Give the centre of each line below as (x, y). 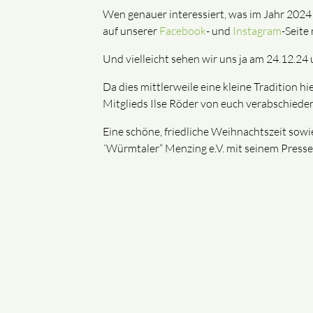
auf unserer (131, 31)
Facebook (183, 31)
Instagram (257, 31)
